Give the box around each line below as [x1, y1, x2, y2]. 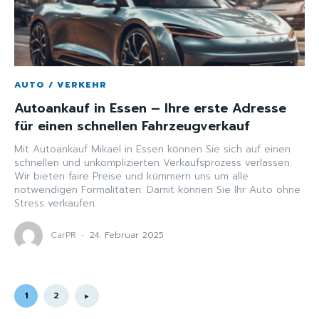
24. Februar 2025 [90, 228, 164, 241]
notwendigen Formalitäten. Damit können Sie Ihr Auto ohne [14, 182, 300, 198]
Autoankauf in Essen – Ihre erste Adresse [14, 98, 286, 119]
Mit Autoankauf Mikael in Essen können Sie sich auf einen [14, 142, 291, 157]
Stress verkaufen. [14, 196, 97, 211]
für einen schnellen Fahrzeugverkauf [14, 116, 250, 137]
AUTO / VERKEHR [14, 78, 107, 92]
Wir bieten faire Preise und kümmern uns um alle [14, 169, 249, 184]
